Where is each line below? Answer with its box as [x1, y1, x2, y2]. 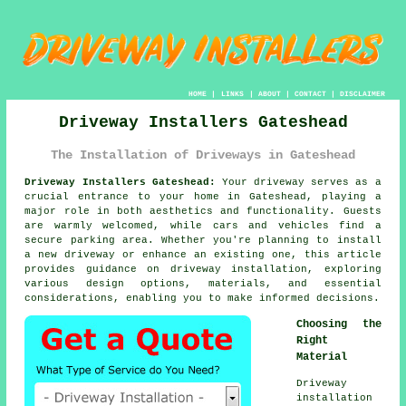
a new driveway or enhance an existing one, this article [24, 249, 382, 261]
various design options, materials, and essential [24, 278, 382, 290]
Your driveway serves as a [215, 177, 382, 188]
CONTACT [294, 89, 326, 98]
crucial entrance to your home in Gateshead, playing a [24, 191, 382, 203]
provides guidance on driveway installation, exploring [24, 264, 382, 275]
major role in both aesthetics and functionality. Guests [24, 206, 382, 217]
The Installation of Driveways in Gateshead [51, 147, 355, 162]
